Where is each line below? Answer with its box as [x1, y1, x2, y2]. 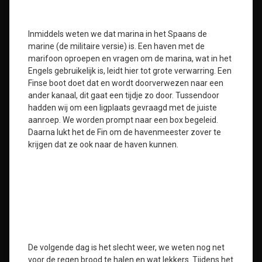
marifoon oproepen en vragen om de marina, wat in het [28, 54, 232, 63]
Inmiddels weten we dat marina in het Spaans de [28, 29, 207, 39]
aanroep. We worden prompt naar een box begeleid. [28, 115, 218, 125]
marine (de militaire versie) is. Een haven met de [28, 42, 205, 51]
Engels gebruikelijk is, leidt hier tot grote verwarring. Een [28, 66, 232, 75]
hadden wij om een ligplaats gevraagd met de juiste [28, 103, 217, 112]
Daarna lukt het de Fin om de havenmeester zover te [28, 127, 221, 137]
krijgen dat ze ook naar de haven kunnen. [28, 140, 178, 149]
